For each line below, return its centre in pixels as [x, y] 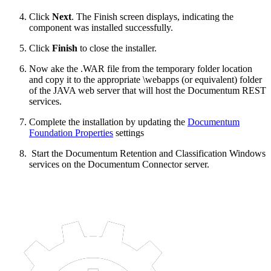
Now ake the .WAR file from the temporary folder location [141, 69]
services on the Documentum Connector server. [119, 165]
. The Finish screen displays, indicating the [152, 17]
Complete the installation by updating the [108, 122]
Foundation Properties [71, 133]
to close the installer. [117, 48]
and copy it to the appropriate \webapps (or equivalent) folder [145, 80]
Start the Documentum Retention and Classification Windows [147, 154]
